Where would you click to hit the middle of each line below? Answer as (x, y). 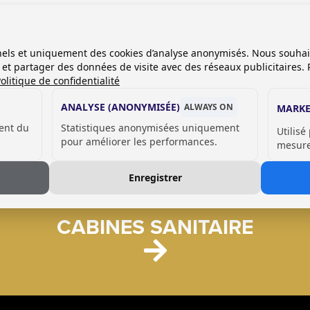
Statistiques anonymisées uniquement (151, 127)
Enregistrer (155, 177)
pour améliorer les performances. (139, 141)
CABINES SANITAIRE (155, 227)
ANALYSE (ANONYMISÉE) (121, 107)
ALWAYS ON (209, 107)
